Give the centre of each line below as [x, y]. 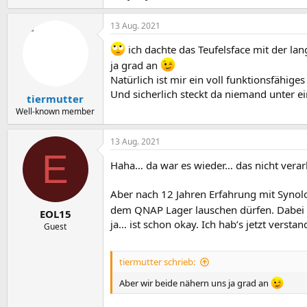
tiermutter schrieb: [157, 262]
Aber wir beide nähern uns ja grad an [195, 283]
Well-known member [55, 111]
